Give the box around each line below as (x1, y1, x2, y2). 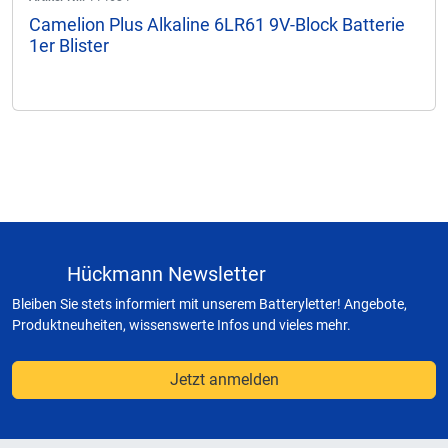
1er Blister (29, 35, 109, 56)
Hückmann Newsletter (67, 262, 266, 286)
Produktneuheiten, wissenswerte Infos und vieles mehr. (12, 317, 351, 333)
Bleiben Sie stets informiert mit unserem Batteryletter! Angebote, (12, 296, 407, 312)
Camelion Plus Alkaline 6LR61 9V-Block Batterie (29, 14, 405, 35)
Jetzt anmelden (169, 370, 279, 389)
